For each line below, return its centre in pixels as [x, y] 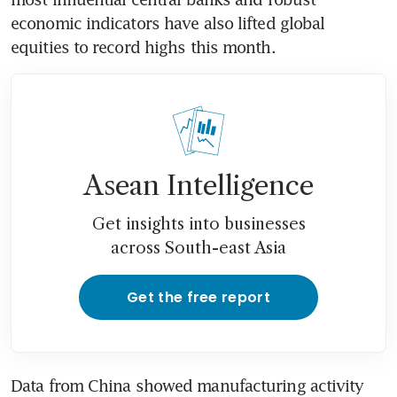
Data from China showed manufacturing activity [187, 385]
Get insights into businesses [198, 224]
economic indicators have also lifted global [168, 23]
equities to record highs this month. [143, 47]
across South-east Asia [198, 248]
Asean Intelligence [198, 185]
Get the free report [198, 297]
